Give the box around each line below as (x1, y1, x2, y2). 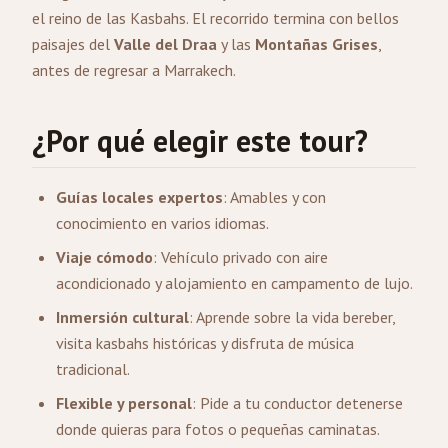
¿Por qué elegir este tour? (32, 121, 368, 160)
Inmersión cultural (56, 307, 189, 327)
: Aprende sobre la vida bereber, (189, 307, 395, 327)
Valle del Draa (114, 34, 217, 54)
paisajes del (32, 34, 114, 54)
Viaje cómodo (56, 247, 153, 267)
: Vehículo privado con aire (153, 247, 328, 267)
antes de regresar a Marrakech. (32, 60, 236, 80)
